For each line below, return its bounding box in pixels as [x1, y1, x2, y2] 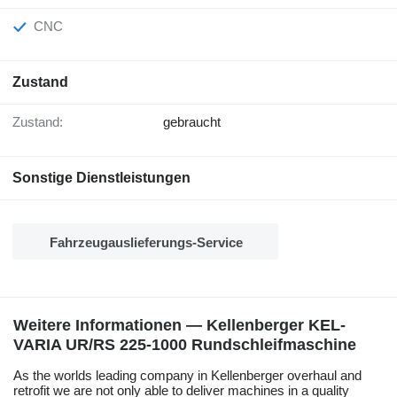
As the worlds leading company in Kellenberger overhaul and [13, 368, 362, 384]
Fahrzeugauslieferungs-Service [50, 235, 243, 251]
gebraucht [163, 114, 221, 130]
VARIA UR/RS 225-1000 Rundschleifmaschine [13, 336, 356, 354]
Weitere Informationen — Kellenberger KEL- [13, 316, 346, 335]
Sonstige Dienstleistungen [12, 170, 191, 186]
